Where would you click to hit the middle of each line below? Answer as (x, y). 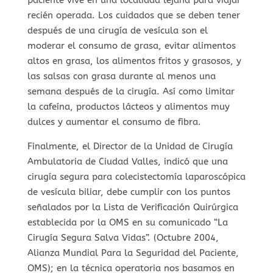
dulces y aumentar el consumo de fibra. (114, 122)
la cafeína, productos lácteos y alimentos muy (128, 106)
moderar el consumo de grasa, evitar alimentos (131, 45)
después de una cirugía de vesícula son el (117, 30)
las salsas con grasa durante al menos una (121, 76)
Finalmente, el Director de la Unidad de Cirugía (130, 146)
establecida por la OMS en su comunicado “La (127, 222)
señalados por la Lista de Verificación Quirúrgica (133, 207)
